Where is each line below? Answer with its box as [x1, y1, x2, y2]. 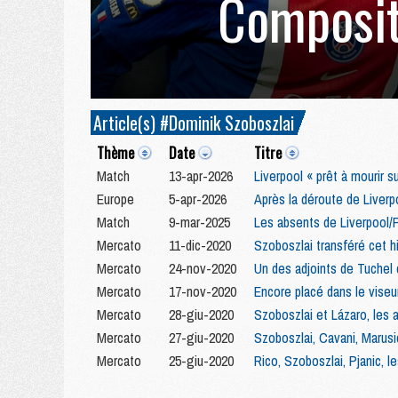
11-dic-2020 [169, 235, 231, 255]
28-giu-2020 [169, 304, 234, 324]
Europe [97, 188, 134, 209]
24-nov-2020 [169, 258, 236, 278]
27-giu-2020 [169, 327, 234, 347]
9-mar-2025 [169, 211, 230, 232]
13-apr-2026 [169, 165, 233, 186]
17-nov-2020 [169, 281, 236, 301]
